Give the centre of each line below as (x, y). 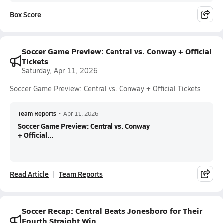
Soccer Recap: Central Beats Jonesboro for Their (112, 210)
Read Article (29, 174)
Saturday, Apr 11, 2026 (60, 70)
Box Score (26, 14)
